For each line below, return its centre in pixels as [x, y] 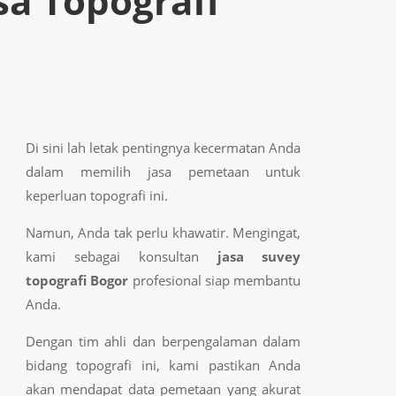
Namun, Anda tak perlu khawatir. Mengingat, [163, 232]
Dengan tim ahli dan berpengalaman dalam [163, 341]
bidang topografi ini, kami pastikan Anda [163, 365]
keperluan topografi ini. [96, 195]
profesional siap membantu [215, 280]
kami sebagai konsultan [121, 256]
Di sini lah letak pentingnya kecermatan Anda [163, 147]
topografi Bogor [77, 280]
